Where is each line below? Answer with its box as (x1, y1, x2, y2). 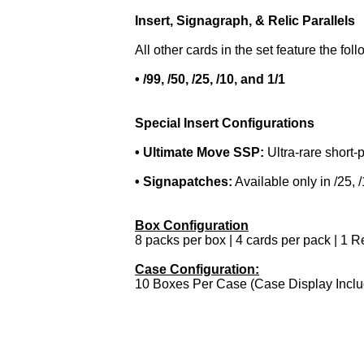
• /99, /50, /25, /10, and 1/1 (135, 72, 285, 86)
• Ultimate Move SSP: (135, 145, 267, 159)
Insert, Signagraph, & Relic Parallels (135, 14, 355, 28)
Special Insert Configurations (135, 116, 314, 130)
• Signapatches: (135, 175, 232, 188)
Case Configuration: (135, 262, 259, 276)
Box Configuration (135, 219, 249, 232)
